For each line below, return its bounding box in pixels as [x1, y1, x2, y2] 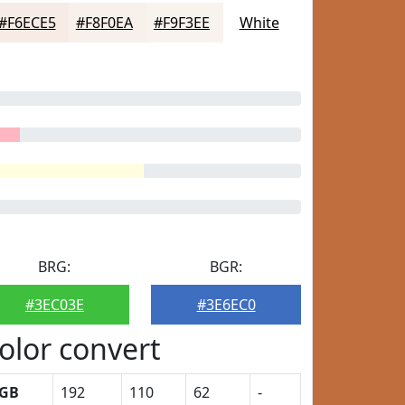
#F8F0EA [75, 13, 133, 33]
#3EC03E [24, 295, 84, 315]
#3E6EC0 [196, 295, 256, 315]
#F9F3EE [153, 13, 210, 33]
